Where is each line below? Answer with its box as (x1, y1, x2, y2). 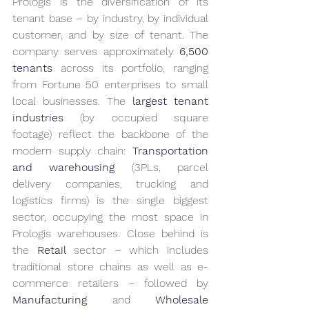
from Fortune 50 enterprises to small (12, 78, 208, 91)
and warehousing (12, 161, 115, 174)
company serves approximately (12, 45, 179, 58)
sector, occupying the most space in (12, 210, 208, 223)
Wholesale (155, 293, 208, 306)
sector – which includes (66, 243, 209, 257)
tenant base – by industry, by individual (12, 12, 208, 25)
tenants (12, 61, 52, 74)
